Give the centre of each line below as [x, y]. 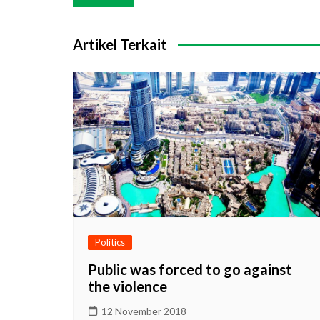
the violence [127, 286]
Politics [110, 242]
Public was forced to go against [190, 269]
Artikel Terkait [120, 44]
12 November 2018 [144, 311]
